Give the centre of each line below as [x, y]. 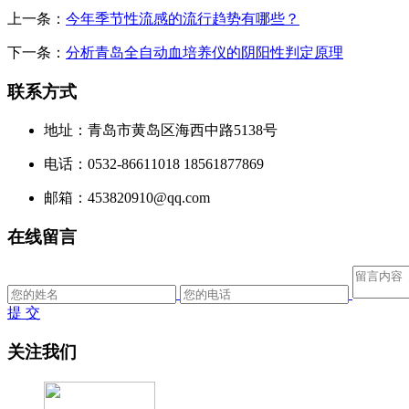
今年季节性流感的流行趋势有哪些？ [183, 19]
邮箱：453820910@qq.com [127, 197]
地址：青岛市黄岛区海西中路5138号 [161, 130]
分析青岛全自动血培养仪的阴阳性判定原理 [204, 53]
